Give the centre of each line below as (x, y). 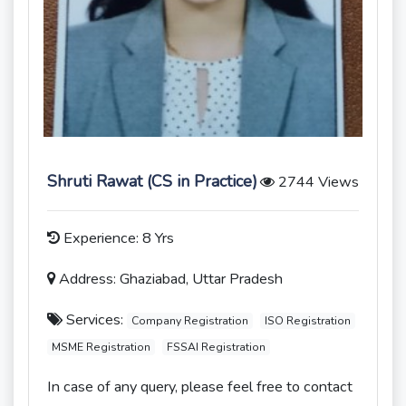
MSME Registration (101, 347)
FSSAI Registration (216, 347)
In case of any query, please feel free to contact (200, 387)
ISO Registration (307, 321)
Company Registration (189, 321)
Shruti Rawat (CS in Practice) (152, 181)
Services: (95, 320)
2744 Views (317, 182)
